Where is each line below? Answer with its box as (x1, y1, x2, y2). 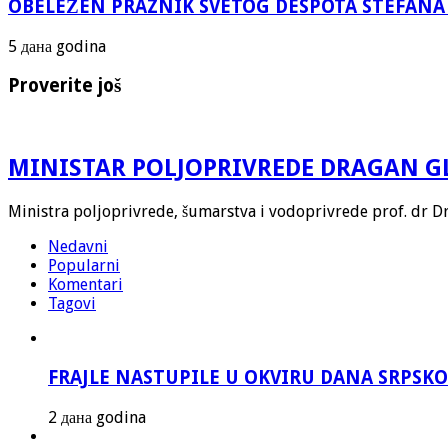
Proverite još (8, 74, 121, 96)
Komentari (48, 275, 123, 295)
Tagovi (48, 294, 96, 314)
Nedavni (48, 237, 108, 257)
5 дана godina (8, 36, 106, 56)
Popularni (48, 256, 120, 276)
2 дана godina (48, 407, 146, 427)
